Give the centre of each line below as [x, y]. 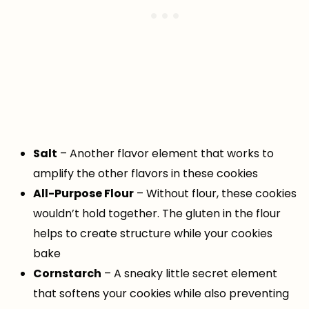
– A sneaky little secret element [189, 274]
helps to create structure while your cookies [153, 234]
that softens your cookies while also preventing [161, 294]
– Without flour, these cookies [215, 194]
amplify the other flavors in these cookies [146, 174]
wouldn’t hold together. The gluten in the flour [157, 214]
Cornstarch [67, 274]
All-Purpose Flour [83, 194]
